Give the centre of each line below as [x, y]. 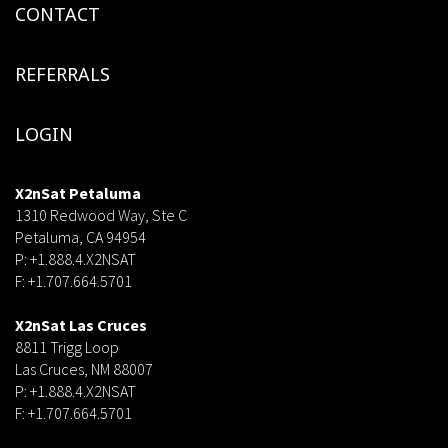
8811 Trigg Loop [67, 346]
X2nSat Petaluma [78, 192]
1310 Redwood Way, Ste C [101, 214]
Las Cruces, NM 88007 [84, 368]
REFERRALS [62, 73]
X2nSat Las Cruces [81, 324]
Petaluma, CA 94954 [80, 236]
